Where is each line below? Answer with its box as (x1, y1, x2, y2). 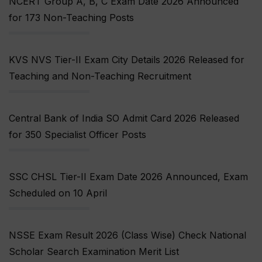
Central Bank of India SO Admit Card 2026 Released (9, 112, 239, 125)
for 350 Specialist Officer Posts (9, 129, 146, 141)
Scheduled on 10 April (9, 187, 107, 199)
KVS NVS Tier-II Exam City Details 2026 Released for (9, 54, 244, 66)
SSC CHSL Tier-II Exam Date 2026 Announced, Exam (9, 171, 248, 183)
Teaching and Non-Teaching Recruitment (9, 70, 191, 82)
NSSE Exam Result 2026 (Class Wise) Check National (9, 229, 246, 242)
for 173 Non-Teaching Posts (9, 12, 134, 24)
